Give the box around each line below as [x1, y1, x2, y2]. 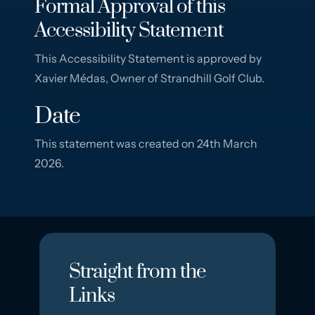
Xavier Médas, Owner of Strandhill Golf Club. [34, 70, 265, 85]
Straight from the [68, 259, 206, 284]
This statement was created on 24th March [34, 136, 258, 150]
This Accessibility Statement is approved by [34, 51, 262, 65]
